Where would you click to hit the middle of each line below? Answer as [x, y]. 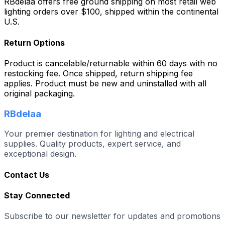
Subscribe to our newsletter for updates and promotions [112, 216]
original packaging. [39, 93]
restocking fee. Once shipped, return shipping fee [98, 73]
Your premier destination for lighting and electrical [99, 134]
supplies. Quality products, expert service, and [92, 144]
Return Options [34, 42]
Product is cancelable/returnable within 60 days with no [111, 63]
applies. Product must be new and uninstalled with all [105, 83]
